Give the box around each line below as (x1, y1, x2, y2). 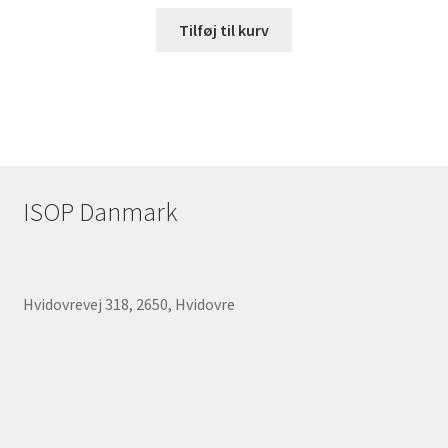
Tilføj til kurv (179, 19, 269, 40)
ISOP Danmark (22, 195, 177, 228)
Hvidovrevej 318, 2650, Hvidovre (22, 293, 235, 314)
